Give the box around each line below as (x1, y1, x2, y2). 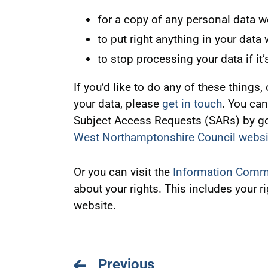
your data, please (73, 97, 162, 111)
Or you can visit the (73, 165, 173, 179)
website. (73, 199, 116, 212)
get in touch (162, 97, 222, 111)
